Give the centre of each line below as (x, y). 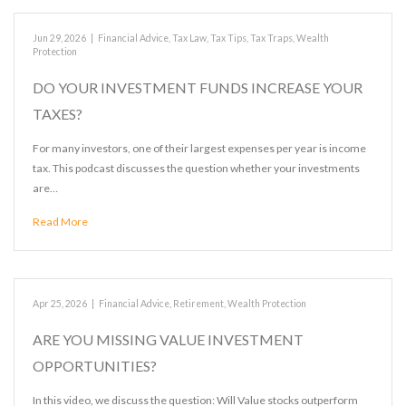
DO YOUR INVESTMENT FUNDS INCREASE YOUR (198, 87)
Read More (60, 222)
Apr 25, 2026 (60, 304)
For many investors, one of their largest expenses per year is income (199, 148)
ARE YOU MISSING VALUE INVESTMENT (168, 339)
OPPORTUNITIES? (95, 366)
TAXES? (58, 114)
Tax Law (189, 38)
